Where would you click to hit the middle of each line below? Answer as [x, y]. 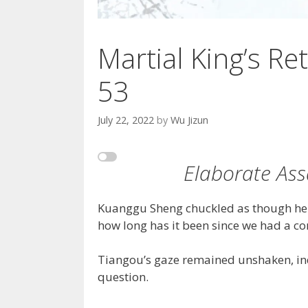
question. [123, 277]
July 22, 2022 [126, 120]
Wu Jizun [189, 120]
